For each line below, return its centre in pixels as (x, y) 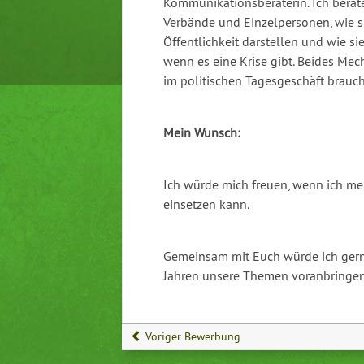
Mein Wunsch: (202, 133)
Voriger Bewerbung (191, 337)
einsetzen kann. (206, 204)
